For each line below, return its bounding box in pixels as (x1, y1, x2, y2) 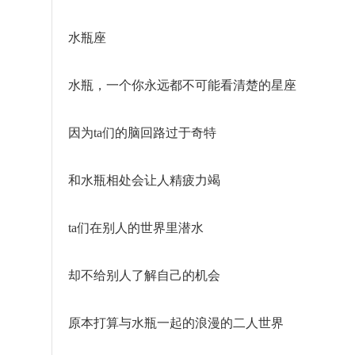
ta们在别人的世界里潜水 (68, 221, 204, 235)
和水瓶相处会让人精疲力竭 (68, 174, 220, 187)
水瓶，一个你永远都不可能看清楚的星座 (68, 78, 296, 92)
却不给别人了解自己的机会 (68, 269, 220, 282)
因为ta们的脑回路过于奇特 (68, 126, 216, 139)
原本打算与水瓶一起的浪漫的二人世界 (68, 316, 284, 330)
